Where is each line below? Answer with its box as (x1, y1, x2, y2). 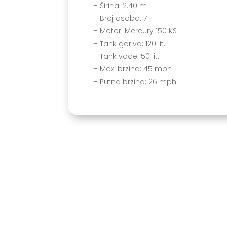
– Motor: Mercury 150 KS (93, 26, 177, 36)
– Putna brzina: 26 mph (93, 77, 177, 87)
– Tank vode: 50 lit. (93, 51, 160, 61)
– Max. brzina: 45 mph (93, 64, 172, 74)
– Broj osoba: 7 (93, 13, 147, 23)
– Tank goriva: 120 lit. (93, 39, 166, 49)
